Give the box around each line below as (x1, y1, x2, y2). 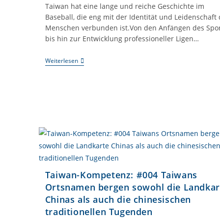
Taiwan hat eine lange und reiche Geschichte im (45, 1, 204, 11)
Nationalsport (77, 87, 123, 97)
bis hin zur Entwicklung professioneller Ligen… (45, 34, 199, 43)
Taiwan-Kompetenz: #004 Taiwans (45, 169, 197, 181)
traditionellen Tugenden (45, 206, 153, 218)
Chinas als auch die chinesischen (45, 193, 191, 205)
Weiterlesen (45, 56, 78, 65)
